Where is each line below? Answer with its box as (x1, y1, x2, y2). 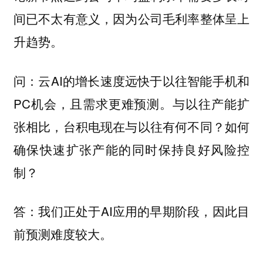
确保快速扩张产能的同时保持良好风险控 (13, 140, 250, 158)
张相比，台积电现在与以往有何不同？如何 (13, 117, 250, 135)
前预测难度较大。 (13, 225, 112, 243)
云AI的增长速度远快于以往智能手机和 (38, 71, 250, 89)
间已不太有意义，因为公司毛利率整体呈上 (13, 9, 250, 28)
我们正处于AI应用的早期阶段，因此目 (38, 202, 250, 220)
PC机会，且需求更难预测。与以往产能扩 (13, 94, 250, 112)
